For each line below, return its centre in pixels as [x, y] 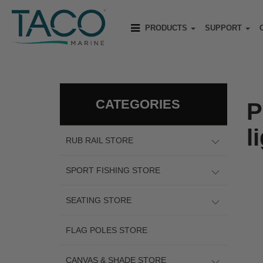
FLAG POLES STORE [108, 230]
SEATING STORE [100, 200]
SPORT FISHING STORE [114, 170]
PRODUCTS [166, 28]
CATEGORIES [138, 104]
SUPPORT [225, 28]
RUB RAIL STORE [101, 140]
